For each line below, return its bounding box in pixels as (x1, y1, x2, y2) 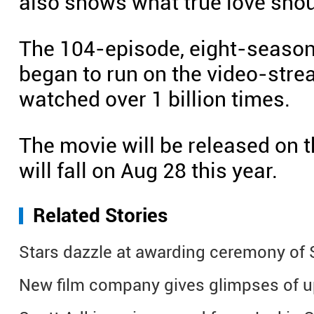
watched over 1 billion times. (19, 87, 290, 111)
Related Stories (33, 204, 168, 227)
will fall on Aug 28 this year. (19, 158, 278, 183)
